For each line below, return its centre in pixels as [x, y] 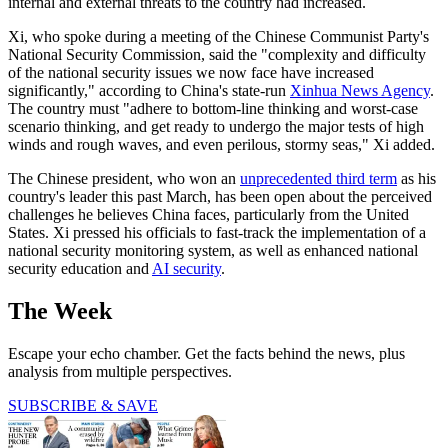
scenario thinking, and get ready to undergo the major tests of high [216, 127]
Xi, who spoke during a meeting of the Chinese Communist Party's [218, 37]
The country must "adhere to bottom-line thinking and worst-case [213, 109]
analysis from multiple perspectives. [120, 372]
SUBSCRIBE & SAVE [83, 406]
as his [416, 179]
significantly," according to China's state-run [149, 91]
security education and [80, 269]
